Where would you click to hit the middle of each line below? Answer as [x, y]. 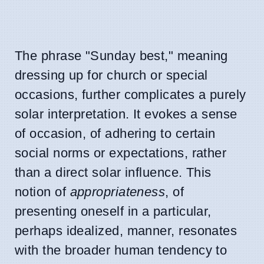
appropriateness [118, 192]
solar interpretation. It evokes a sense [126, 114]
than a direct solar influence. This [113, 172]
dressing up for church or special [111, 75]
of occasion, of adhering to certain [115, 133]
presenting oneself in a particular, [113, 211]
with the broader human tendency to [121, 250]
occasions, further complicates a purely [131, 94]
